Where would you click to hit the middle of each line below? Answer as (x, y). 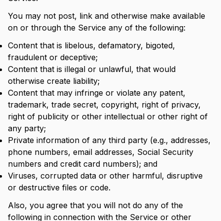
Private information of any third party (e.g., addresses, (109, 140)
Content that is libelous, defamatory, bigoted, (92, 45)
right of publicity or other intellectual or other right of (108, 116)
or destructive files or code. (59, 187)
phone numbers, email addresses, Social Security (101, 152)
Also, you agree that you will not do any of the (95, 205)
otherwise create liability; (54, 81)
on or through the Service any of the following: (97, 28)
